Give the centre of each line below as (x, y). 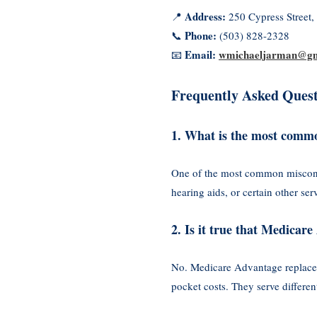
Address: (205, 16)
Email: (200, 54)
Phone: (201, 35)
